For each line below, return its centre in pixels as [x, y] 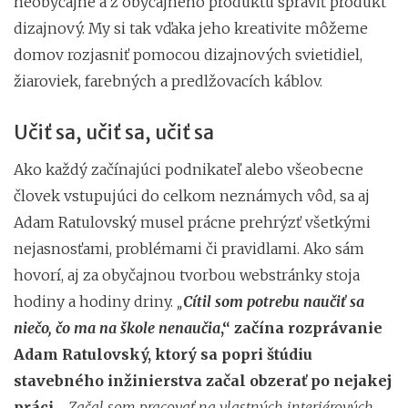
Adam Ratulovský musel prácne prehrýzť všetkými [192, 222]
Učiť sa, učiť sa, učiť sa [114, 132]
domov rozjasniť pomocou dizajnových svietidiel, [188, 54]
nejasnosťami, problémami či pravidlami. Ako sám [189, 248]
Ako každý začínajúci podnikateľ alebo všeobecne [189, 169]
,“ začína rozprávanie [301, 327]
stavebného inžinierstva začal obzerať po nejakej [203, 380]
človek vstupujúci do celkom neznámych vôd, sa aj [192, 195]
